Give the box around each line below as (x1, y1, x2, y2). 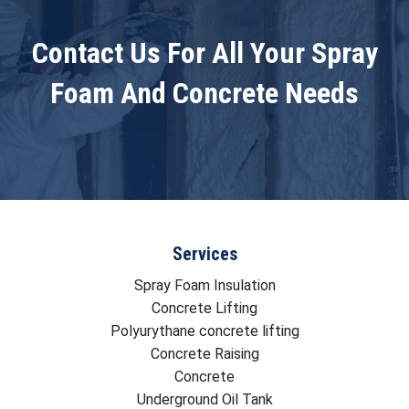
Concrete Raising (150, 344, 259, 362)
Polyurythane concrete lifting (110, 321, 299, 340)
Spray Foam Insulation (133, 276, 276, 294)
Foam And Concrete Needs (50, 75, 359, 110)
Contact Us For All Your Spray (31, 35, 378, 70)
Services (172, 242, 237, 265)
